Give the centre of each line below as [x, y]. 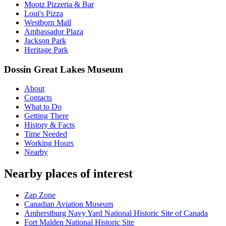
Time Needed [46, 134]
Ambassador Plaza [54, 31]
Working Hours [49, 143]
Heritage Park [46, 49]
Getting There [46, 116]
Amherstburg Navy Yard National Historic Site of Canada [116, 213]
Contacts [38, 98]
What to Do [43, 107]
